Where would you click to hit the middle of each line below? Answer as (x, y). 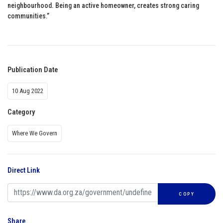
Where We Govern (35, 133)
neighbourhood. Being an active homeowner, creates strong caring (103, 5)
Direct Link (24, 170)
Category (21, 112)
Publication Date (33, 70)
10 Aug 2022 (28, 91)
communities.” (28, 16)
